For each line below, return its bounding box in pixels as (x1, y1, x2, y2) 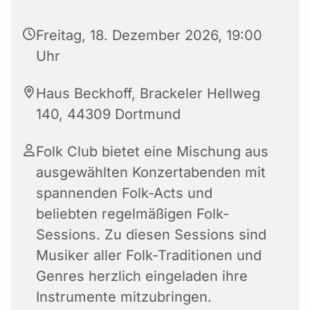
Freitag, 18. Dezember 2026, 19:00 (36, 27, 262, 44)
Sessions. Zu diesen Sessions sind (36, 226, 266, 244)
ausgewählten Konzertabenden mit (36, 164, 266, 181)
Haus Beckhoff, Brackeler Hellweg (36, 85, 260, 102)
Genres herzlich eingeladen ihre (36, 268, 248, 285)
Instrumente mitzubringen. (36, 289, 212, 306)
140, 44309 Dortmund (36, 106, 181, 123)
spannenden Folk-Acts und (36, 185, 212, 202)
